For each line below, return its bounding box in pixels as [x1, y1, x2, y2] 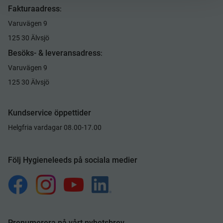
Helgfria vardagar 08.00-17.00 [8, 123, 102, 132]
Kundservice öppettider [8, 108, 91, 118]
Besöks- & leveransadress [8, 48, 101, 58]
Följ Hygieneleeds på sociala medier [8, 155, 137, 165]
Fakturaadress [8, 3, 60, 13]
